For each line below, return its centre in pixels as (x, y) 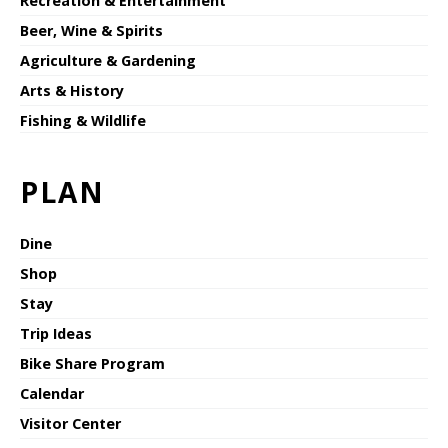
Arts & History (72, 90)
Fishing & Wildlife (83, 120)
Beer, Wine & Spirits (91, 30)
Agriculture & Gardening (108, 60)
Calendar (52, 393)
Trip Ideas (56, 333)
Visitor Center (70, 423)
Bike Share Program (92, 363)
